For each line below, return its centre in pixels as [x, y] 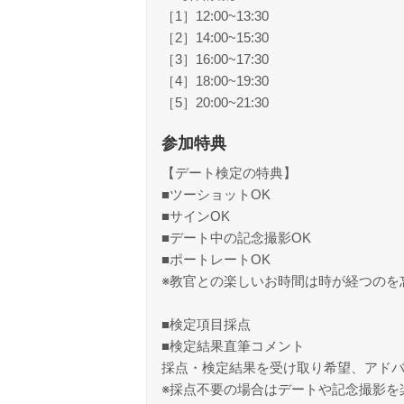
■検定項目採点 [206, 324]
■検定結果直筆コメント [233, 346]
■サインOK [196, 216]
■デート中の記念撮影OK [236, 238]
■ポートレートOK [216, 259]
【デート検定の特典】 [229, 173]
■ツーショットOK [216, 194]
